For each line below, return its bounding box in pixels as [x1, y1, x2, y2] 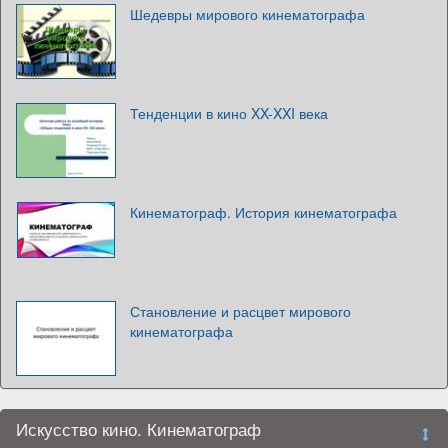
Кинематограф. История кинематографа [130, 201, 397, 222]
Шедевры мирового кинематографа [130, 3, 365, 24]
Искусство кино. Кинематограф [16, 416, 261, 441]
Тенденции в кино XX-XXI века [130, 102, 328, 123]
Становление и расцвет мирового [130, 300, 351, 321]
